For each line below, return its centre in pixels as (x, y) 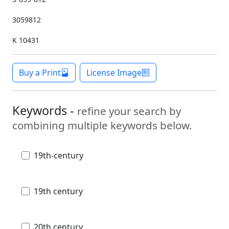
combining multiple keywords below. (102, 125)
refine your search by (129, 111)
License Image (114, 72)
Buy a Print (40, 72)
